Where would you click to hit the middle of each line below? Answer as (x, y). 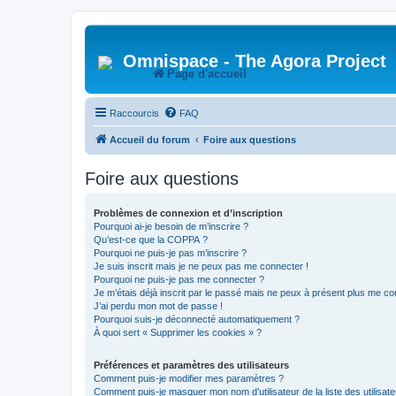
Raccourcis (134, 113)
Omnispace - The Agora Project (249, 61)
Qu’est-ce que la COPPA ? (151, 240)
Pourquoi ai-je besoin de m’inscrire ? (171, 226)
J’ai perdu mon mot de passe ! (158, 306)
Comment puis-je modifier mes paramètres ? (189, 378)
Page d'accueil (207, 74)
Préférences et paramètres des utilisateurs (191, 365)
